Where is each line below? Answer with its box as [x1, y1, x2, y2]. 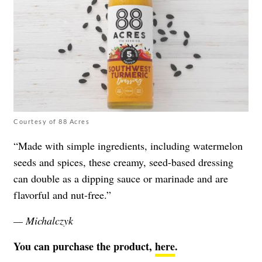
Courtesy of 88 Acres [13, 117, 89, 125]
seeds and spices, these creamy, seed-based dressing [13, 154, 233, 169]
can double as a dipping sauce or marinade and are [13, 171, 228, 185]
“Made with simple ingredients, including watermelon [13, 138, 243, 153]
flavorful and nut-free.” [13, 187, 111, 202]
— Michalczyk [13, 213, 73, 227]
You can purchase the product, [13, 238, 155, 254]
